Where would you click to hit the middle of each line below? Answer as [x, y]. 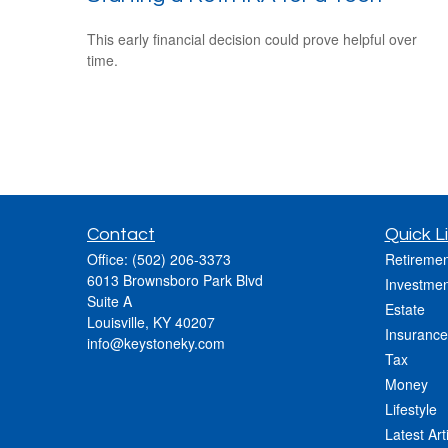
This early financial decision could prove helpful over [252, 38]
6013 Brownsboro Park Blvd [175, 279]
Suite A [109, 300]
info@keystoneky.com [156, 342]
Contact [121, 234]
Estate [404, 308]
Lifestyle [410, 408]
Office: [109, 258]
